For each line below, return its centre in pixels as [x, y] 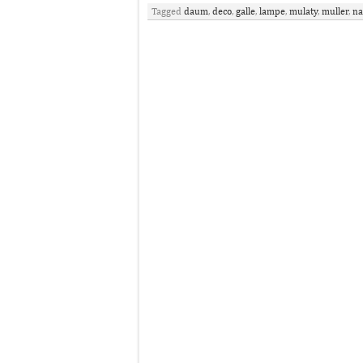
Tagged [168, 11]
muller [335, 11]
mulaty [303, 11]
